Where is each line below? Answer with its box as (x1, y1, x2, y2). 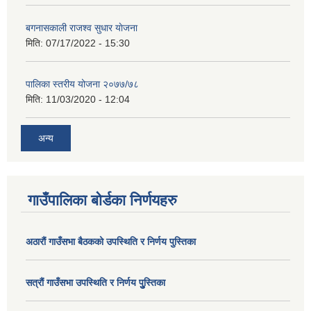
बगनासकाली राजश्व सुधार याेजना (26, 22, 137, 33)
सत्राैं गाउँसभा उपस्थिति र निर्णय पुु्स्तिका (26, 277, 165, 289)
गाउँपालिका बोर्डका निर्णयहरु (28, 192, 177, 210)
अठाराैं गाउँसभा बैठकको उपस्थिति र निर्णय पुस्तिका (26, 236, 196, 248)
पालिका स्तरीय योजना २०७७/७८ (26, 78, 139, 90)
